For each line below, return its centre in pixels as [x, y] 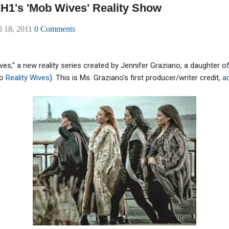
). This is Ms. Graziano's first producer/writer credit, [136, 77]
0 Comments [55, 29]
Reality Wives [28, 77]
